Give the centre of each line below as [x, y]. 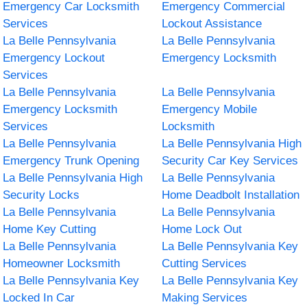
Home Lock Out [202, 229]
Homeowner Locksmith [62, 263]
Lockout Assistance [212, 23]
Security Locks [41, 195]
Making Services [205, 297]
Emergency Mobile [209, 109]
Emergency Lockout [54, 58]
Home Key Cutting [50, 229]
